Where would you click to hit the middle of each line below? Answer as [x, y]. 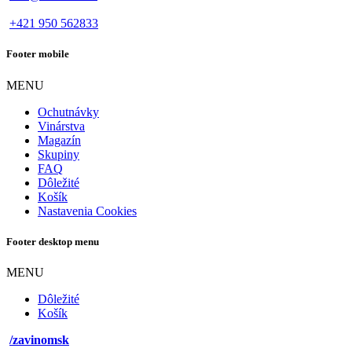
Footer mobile [38, 54]
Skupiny [59, 154]
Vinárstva [61, 126]
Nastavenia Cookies [87, 211]
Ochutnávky [68, 112]
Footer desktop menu [53, 241]
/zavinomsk [39, 339]
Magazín [59, 140]
